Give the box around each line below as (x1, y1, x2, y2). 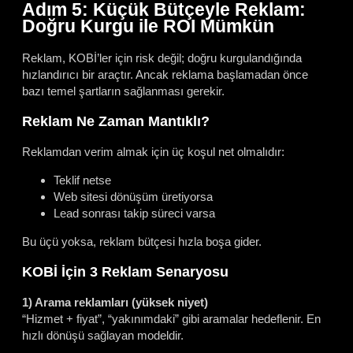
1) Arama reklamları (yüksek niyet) (22, 295, 208, 310)
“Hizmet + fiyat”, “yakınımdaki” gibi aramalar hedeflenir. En (22, 312, 321, 326)
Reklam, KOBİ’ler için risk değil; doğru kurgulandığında (22, 51, 302, 65)
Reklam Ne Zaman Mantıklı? (22, 113, 210, 129)
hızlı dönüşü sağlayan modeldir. (22, 329, 184, 343)
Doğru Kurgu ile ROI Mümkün (22, 17, 274, 37)
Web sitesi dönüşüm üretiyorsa (54, 190, 213, 204)
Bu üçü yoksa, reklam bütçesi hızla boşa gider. (22, 235, 262, 249)
